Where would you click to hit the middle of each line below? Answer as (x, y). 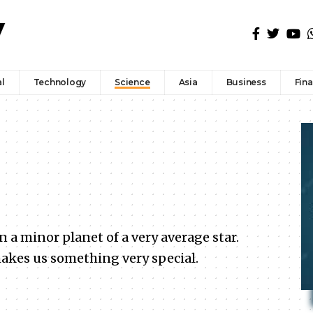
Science (132, 82)
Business (246, 82)
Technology (60, 82)
